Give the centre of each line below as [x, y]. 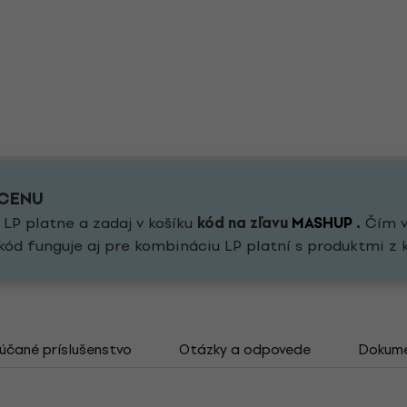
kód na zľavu [244, 223]
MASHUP [322, 223]
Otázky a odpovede [245, 349]
